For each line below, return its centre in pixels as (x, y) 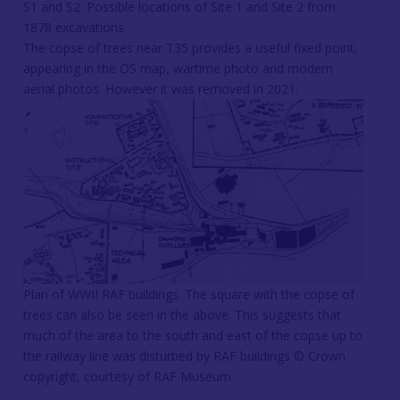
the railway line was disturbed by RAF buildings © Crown (184, 356)
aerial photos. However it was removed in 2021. (161, 89)
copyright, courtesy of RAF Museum (127, 376)
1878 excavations (74, 27)
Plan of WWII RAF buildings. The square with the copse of (189, 294)
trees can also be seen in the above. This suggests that (182, 315)
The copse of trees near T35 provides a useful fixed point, (191, 48)
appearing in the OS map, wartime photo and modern (178, 68)
